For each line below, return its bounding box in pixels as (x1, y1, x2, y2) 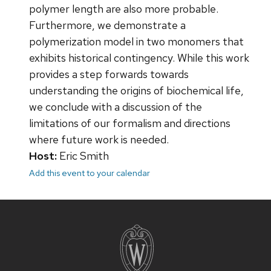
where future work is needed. (29, 132, 169, 147)
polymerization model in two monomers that (29, 34, 244, 49)
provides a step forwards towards (29, 67, 189, 82)
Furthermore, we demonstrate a (29, 18, 186, 33)
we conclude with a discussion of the (29, 100, 202, 114)
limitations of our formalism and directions (29, 116, 230, 131)
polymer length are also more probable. (29, 2, 218, 16)
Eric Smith (57, 149, 109, 163)
